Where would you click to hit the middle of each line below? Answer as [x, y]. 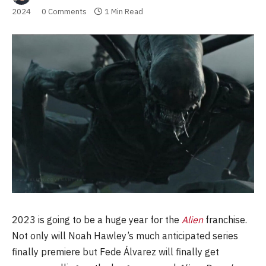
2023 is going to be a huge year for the [97, 219]
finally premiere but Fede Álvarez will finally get [115, 251]
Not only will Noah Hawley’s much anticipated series [125, 235]
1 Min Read [124, 12]
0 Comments [64, 12]
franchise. [226, 219]
